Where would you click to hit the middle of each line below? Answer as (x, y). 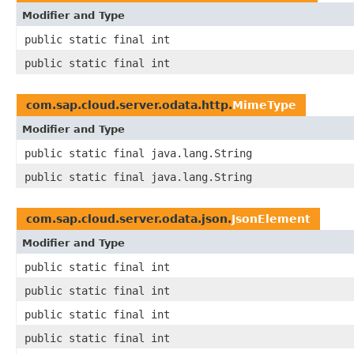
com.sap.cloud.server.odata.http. (129, 105)
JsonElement (271, 219)
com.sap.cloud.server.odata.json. (129, 219)
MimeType (264, 105)
